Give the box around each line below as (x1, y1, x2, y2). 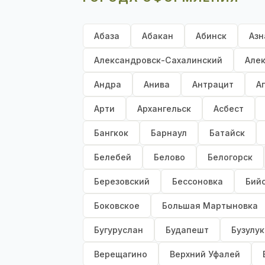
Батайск (209, 128, 245, 138)
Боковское (94, 201, 140, 211)
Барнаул (151, 128, 187, 138)
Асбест (214, 104, 244, 114)
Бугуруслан (94, 225, 143, 235)
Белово (154, 152, 185, 163)
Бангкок (94, 128, 128, 138)
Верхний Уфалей (170, 249, 240, 260)
